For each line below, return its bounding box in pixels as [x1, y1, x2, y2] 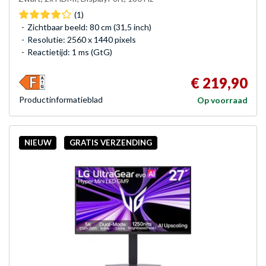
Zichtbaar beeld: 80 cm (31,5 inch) [27, 21, 151, 32]
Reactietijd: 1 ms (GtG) [27, 46, 112, 57]
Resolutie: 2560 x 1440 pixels [27, 34, 136, 45]
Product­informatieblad [19, 94, 103, 104]
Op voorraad [197, 94, 248, 105]
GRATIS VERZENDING [69, 138, 152, 148]
